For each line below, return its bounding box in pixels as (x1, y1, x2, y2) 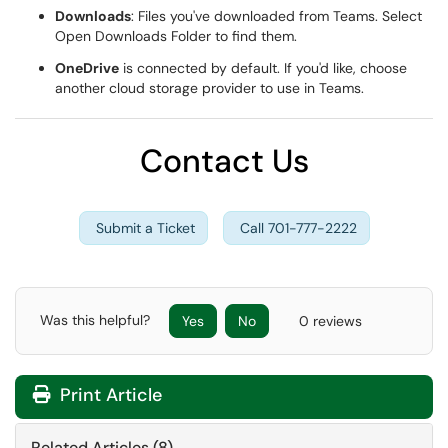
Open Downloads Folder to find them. (55, 27, 297, 45)
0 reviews (299, 312, 362, 330)
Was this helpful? (40, 310, 154, 329)
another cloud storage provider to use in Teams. (55, 79, 364, 97)
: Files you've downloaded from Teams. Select (131, 7, 422, 25)
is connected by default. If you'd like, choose (119, 59, 407, 77)
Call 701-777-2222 (239, 219, 357, 237)
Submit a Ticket (95, 219, 195, 237)
